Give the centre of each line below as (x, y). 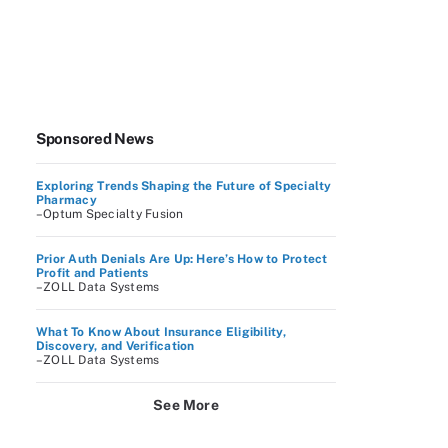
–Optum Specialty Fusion (110, 214)
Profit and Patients (92, 273)
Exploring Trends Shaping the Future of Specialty (184, 186)
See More (186, 405)
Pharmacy (66, 200)
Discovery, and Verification (115, 346)
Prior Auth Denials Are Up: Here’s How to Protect (182, 259)
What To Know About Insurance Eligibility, (161, 332)
